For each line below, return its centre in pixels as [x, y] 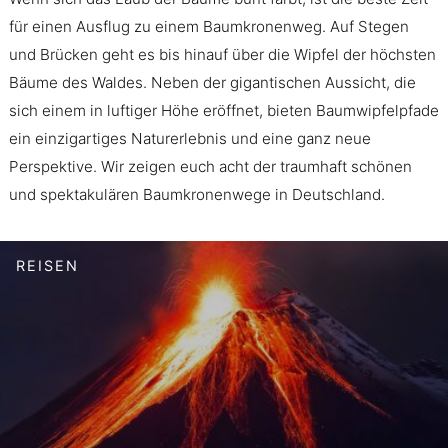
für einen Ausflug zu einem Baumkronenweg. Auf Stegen [208, 26]
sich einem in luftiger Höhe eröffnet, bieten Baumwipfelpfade [223, 110]
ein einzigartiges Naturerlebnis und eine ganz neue [189, 138]
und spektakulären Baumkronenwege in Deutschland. [196, 194]
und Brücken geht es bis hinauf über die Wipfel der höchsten [222, 54]
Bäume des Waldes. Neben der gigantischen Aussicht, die [212, 82]
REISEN [47, 265]
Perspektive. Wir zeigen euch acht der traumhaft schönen [210, 166]
